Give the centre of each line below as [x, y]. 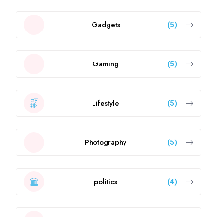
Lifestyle [106, 103]
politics [106, 181]
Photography [106, 142]
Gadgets [106, 24]
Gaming [106, 64]
